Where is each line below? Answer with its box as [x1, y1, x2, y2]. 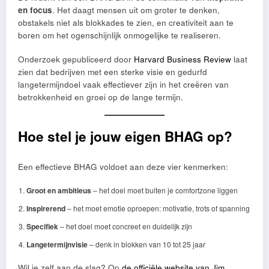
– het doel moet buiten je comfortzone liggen [91, 184, 238, 195]
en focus [18, 4, 52, 16]
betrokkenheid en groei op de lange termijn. [18, 91, 183, 103]
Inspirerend [26, 202, 65, 214]
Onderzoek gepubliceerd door [18, 53, 134, 65]
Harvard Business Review [134, 53, 231, 65]
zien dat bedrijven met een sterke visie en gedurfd [18, 65, 207, 77]
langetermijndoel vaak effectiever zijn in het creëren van [18, 78, 229, 90]
